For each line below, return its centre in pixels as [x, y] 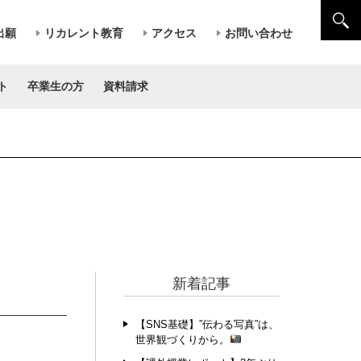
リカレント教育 [83, 33]
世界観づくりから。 [182, 340]
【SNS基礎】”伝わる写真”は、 [207, 324]
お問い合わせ [258, 33]
